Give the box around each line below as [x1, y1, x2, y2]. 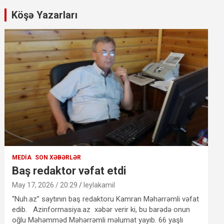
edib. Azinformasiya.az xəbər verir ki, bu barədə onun [12, 204, 190, 214]
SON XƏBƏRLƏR [35, 153, 81, 161]
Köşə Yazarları [11, 8, 78, 21]
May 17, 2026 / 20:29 [12, 180, 78, 189]
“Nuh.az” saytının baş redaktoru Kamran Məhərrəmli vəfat [12, 194, 199, 203]
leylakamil [83, 180, 115, 189]
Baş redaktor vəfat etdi [12, 164, 126, 177]
